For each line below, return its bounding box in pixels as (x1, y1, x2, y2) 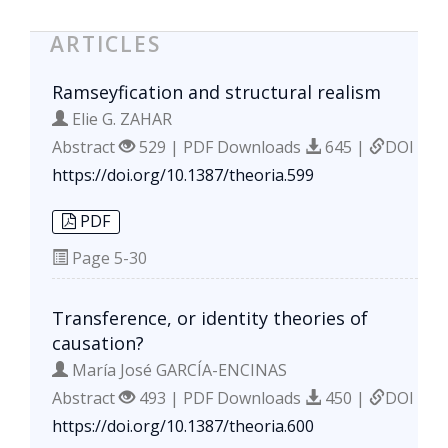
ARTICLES (50, 29, 161, 58)
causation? (52, 330, 144, 355)
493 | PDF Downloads (135, 386, 305, 409)
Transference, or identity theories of (52, 305, 368, 330)
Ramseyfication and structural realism (52, 79, 381, 104)
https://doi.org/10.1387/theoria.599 (52, 163, 314, 186)
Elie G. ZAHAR (68, 107, 172, 130)
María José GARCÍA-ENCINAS (68, 358, 287, 381)
